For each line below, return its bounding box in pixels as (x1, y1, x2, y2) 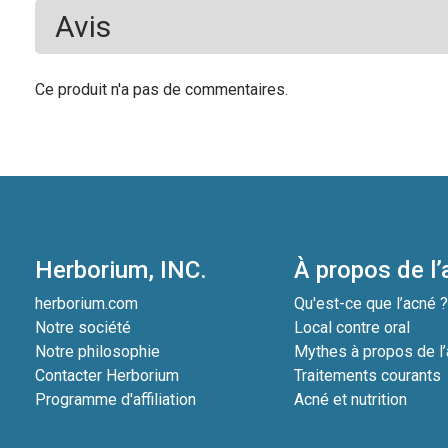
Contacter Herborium (34, 366, 179, 385)
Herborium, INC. (34, 256, 207, 284)
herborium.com (34, 294, 138, 313)
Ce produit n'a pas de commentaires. (34, 79, 288, 99)
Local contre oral (294, 318, 411, 337)
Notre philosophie (34, 342, 160, 361)
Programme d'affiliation (34, 390, 196, 409)
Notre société (34, 318, 131, 337)
